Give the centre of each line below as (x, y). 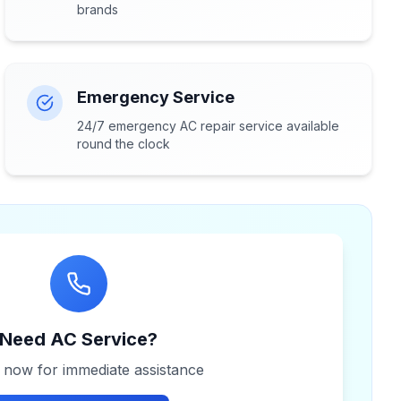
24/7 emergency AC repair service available (209, 126)
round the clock (124, 144)
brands (98, 9)
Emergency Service (156, 97)
